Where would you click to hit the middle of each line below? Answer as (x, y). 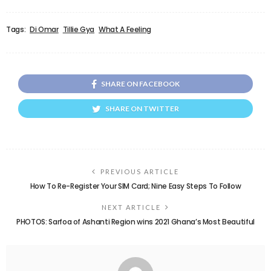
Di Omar (44, 29)
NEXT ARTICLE (131, 207)
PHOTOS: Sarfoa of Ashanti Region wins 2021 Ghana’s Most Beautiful (135, 221)
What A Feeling (125, 29)
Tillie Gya (79, 29)
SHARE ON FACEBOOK (140, 83)
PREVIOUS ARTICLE (140, 171)
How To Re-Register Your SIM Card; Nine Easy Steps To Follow (135, 186)
